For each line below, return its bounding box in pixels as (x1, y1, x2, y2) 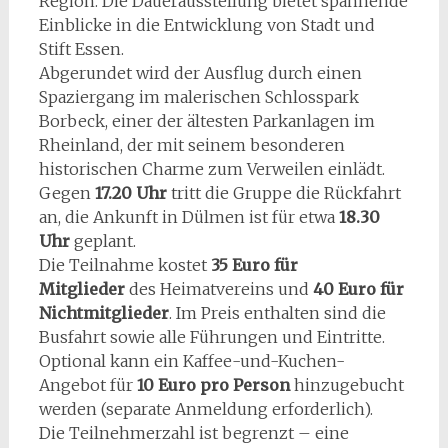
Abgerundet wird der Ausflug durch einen (38, 63, 362, 83)
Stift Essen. (38, 39, 124, 59)
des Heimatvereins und (124, 279, 313, 299)
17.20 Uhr (94, 183, 167, 203)
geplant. (69, 231, 136, 251)
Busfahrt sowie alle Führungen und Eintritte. (38, 327, 385, 347)
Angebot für (38, 375, 137, 395)
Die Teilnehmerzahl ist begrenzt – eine (38, 423, 349, 443)
